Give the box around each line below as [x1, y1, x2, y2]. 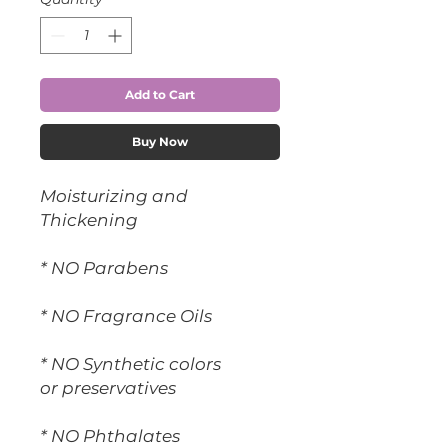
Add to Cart [125, 87, 195, 102]
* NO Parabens [40, 258, 168, 278]
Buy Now [132, 134, 188, 149]
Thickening [40, 210, 138, 230]
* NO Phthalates [40, 426, 180, 446]
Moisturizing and [40, 186, 188, 206]
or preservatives [40, 378, 176, 398]
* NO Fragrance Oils [40, 306, 212, 326]
